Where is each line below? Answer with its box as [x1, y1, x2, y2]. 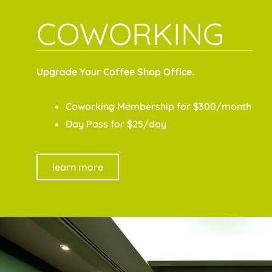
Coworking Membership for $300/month [66, 100, 251, 113]
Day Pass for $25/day [66, 118, 166, 131]
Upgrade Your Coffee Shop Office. [36, 66, 194, 78]
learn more [52, 161, 103, 174]
